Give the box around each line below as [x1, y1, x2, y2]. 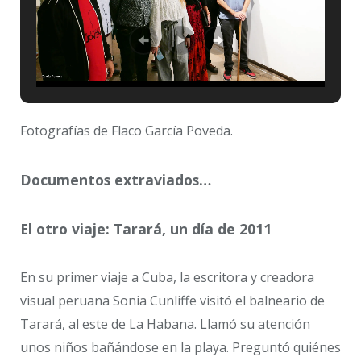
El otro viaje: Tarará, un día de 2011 [20, 219, 272, 239]
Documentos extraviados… [20, 169, 211, 189]
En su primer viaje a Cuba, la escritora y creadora [20, 268, 314, 287]
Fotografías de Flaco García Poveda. [20, 121, 233, 139]
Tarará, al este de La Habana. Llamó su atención [20, 315, 310, 334]
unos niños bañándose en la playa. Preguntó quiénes [20, 338, 341, 357]
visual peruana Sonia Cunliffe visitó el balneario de [20, 292, 325, 310]
